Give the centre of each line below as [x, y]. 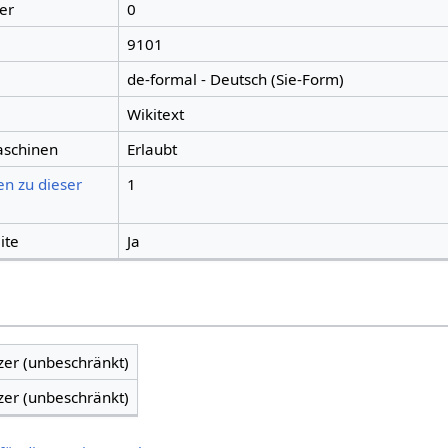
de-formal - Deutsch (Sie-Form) [235, 79]
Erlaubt [151, 149]
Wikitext [155, 114]
